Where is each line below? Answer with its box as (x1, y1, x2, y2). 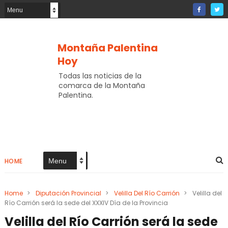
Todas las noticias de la (58, 71, 141, 81)
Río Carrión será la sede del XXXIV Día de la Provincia (4, 198, 168, 207)
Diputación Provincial (35, 189, 101, 197)
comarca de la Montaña (58, 80, 145, 91)
